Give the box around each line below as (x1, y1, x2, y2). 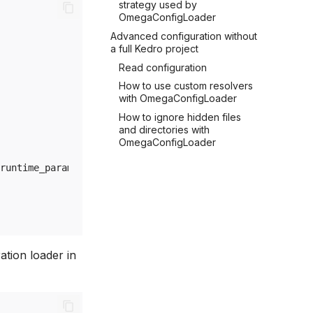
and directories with (119, 124, 210, 136)
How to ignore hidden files (119, 111, 241, 123)
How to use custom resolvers (119, 80, 253, 92)
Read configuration (119, 61, 207, 73)
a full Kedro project (110, 42, 198, 54)
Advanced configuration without (110, 29, 257, 42)
